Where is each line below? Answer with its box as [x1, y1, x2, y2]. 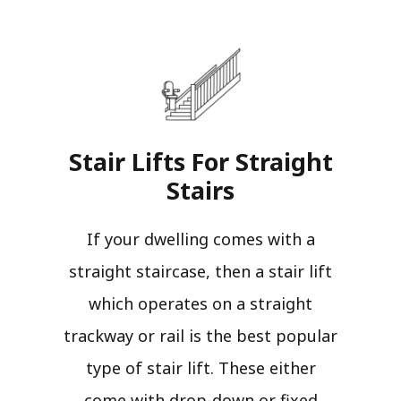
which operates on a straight [89, 293, 312, 315]
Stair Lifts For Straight [68, 145, 333, 179]
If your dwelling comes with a [86, 228, 315, 251]
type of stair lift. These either [85, 357, 316, 380]
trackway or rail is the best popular [64, 325, 337, 347]
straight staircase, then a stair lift [69, 260, 332, 283]
